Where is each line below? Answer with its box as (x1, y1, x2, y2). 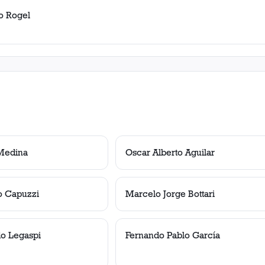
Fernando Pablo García (125, 230, 220, 241)
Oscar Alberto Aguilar (125, 147, 215, 158)
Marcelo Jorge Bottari (125, 188, 215, 199)
